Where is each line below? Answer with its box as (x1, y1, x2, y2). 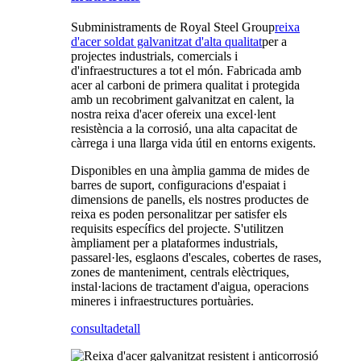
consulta (71, 322, 113, 336)
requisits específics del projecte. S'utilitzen (71, 222, 284, 236)
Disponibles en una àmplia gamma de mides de (71, 164, 309, 178)
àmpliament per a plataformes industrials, (71, 236, 278, 251)
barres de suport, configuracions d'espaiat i (71, 178, 286, 193)
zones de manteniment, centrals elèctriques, (71, 265, 289, 280)
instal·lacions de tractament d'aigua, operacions (71, 280, 309, 294)
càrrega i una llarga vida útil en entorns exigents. (71, 136, 316, 151)
